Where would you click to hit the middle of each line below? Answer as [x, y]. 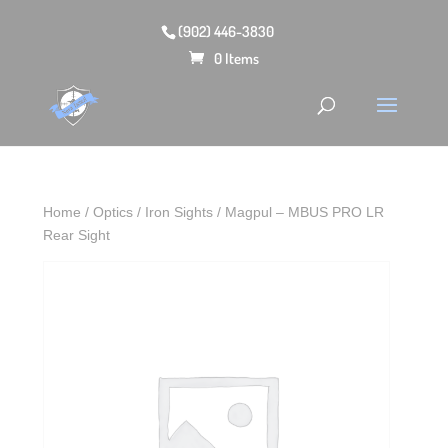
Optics [113, 212]
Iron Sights [179, 212]
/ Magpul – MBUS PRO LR [299, 212]
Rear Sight [77, 235]
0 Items [236, 58]
